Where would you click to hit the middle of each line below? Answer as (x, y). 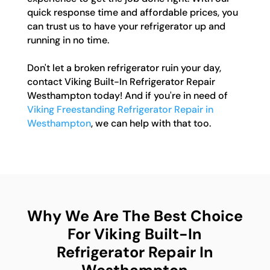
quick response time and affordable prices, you (132, 13)
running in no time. (68, 40)
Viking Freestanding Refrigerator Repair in (120, 110)
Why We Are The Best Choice (135, 216)
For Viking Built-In (135, 234)
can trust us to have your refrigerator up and (126, 27)
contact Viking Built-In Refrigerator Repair (121, 82)
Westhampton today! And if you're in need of (127, 96)
